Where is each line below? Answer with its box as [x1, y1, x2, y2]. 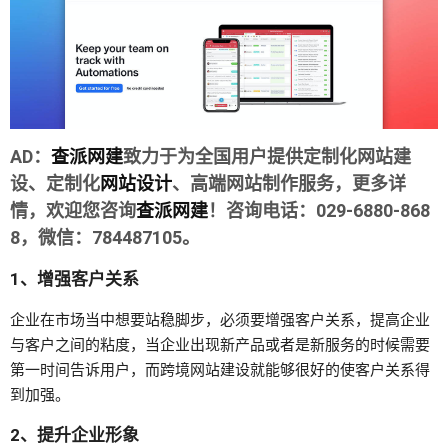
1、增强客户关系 [10, 269, 139, 289]
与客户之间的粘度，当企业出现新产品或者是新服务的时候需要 [10, 336, 430, 354]
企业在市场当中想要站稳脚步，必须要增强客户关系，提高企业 [10, 311, 430, 329]
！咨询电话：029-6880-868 [208, 200, 430, 221]
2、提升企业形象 [10, 425, 139, 445]
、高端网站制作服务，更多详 [172, 173, 406, 194]
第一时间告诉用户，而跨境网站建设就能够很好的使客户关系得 [10, 361, 430, 379]
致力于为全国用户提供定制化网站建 [123, 146, 411, 167]
